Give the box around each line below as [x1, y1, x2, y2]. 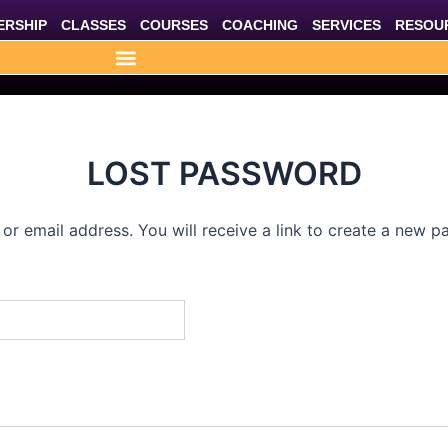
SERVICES [311, 17, 381, 33]
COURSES [139, 17, 208, 33]
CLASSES [60, 17, 126, 33]
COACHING [221, 17, 298, 33]
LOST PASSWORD [86, 154, 362, 193]
